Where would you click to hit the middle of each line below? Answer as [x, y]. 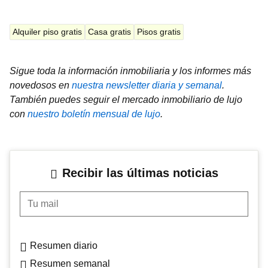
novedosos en [41, 85]
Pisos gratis [159, 31]
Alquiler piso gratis [47, 31]
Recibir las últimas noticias [140, 173]
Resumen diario [64, 245]
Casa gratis [109, 31]
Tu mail [35, 197]
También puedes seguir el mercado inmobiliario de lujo [126, 99]
